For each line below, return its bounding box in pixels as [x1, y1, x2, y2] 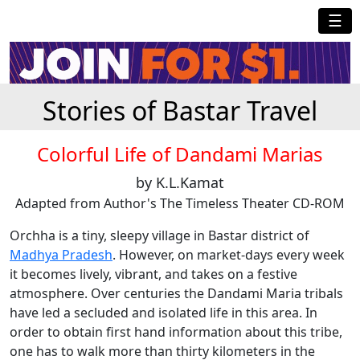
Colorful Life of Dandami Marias [37, 141, 323, 168]
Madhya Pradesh [10, 246, 112, 264]
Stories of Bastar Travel [43, 93, 317, 129]
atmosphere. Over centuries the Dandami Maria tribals [10, 284, 343, 303]
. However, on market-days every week [112, 246, 345, 264]
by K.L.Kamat [136, 173, 224, 193]
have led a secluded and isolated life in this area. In [10, 304, 317, 322]
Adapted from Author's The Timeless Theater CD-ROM [15, 194, 345, 213]
